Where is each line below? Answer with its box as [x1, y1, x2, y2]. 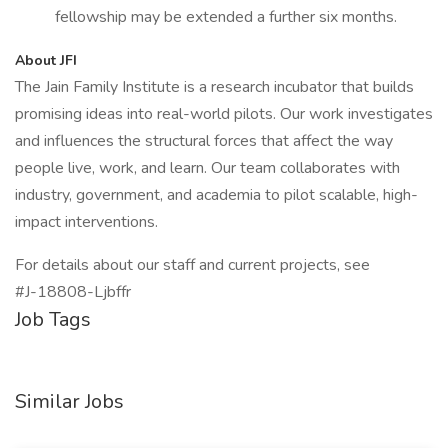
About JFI [15, 51, 77, 70]
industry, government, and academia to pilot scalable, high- [15, 184, 418, 206]
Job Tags [15, 306, 91, 333]
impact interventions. [15, 211, 158, 233]
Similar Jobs [15, 388, 124, 415]
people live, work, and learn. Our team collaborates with [15, 157, 400, 179]
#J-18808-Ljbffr [15, 281, 131, 303]
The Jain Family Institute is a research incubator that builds [15, 76, 414, 98]
